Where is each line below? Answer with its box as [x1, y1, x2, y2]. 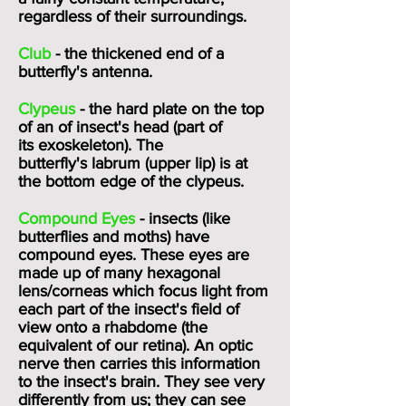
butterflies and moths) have [18, 227, 209, 246]
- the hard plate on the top [80, 100, 264, 118]
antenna [92, 63, 149, 81]
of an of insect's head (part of [18, 118, 222, 136]
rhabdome [104, 318, 177, 336]
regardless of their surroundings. [18, 7, 251, 25]
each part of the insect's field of [18, 300, 239, 318]
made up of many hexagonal [18, 264, 220, 282]
